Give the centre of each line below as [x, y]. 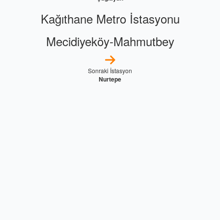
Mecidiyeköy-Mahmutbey [110, 41]
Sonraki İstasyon [110, 70]
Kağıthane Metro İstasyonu [110, 18]
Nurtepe [110, 79]
